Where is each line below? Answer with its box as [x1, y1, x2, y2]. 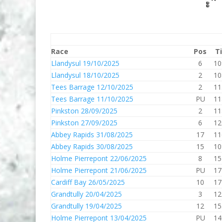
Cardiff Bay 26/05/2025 [51, 177, 125, 187]
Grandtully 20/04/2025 [51, 189, 122, 199]
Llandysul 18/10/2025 [51, 70, 119, 80]
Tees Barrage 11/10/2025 [51, 94, 133, 104]
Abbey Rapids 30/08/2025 [51, 142, 133, 151]
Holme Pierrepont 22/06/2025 [51, 154, 147, 163]
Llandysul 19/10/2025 [51, 58, 119, 68]
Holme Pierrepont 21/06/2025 [51, 166, 147, 175]
